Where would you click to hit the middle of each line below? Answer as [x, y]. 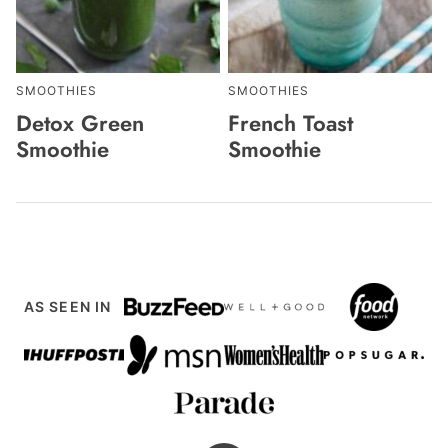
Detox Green [80, 123]
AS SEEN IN [68, 307]
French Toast [290, 123]
